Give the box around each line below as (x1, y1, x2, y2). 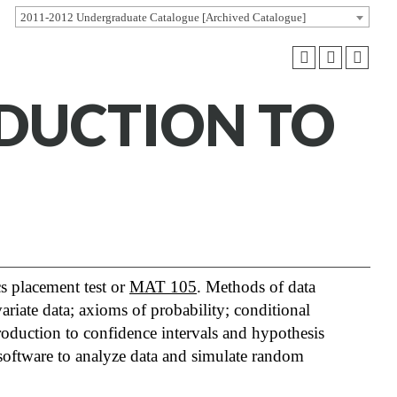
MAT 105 (129, 277, 197, 296)
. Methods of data (197, 277, 315, 296)
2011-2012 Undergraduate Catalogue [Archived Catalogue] (20, 10, 306, 24)
